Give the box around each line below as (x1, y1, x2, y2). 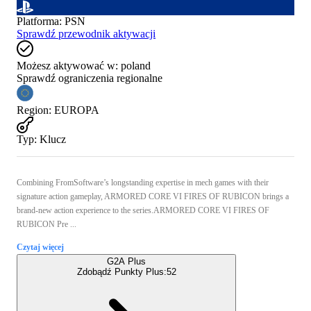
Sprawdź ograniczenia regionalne (17, 72, 162, 84)
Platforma (17, 15, 59, 27)
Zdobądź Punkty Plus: (76, 266, 167, 277)
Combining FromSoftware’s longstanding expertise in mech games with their (17, 177, 269, 187)
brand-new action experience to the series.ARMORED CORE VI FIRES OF (17, 205, 269, 215)
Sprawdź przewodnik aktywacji (17, 27, 155, 40)
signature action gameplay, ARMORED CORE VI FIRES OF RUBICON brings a (17, 191, 289, 201)
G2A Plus (107, 255, 146, 267)
